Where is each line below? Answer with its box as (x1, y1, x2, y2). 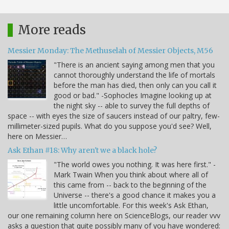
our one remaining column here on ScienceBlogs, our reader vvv (8, 210, 220, 220)
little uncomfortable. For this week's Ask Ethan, (54, 200, 209, 210)
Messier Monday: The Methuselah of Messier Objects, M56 (8, 45, 213, 55)
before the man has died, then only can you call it (54, 80, 217, 90)
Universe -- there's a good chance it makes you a (54, 190, 216, 200)
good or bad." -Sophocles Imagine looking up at (54, 90, 212, 100)
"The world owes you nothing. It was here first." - (54, 159, 216, 169)
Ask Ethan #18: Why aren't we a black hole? (8, 145, 157, 155)
